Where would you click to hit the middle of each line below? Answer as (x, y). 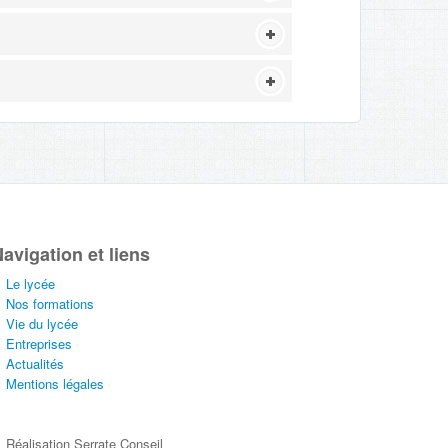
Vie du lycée (42, 323)
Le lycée (30, 283)
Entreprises (39, 343)
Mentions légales (55, 383)
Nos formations (50, 303)
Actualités (35, 363)
